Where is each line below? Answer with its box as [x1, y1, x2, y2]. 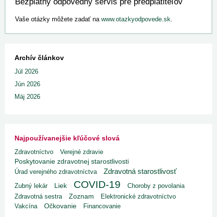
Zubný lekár [15, 182, 47, 189]
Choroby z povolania [127, 182, 185, 189]
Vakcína [15, 202, 37, 210]
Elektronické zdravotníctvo [101, 193, 176, 200]
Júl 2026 [15, 68, 38, 75]
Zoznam [69, 193, 94, 200]
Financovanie [83, 202, 121, 210]
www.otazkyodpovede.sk [101, 15, 170, 23]
